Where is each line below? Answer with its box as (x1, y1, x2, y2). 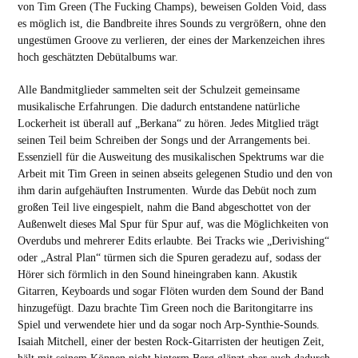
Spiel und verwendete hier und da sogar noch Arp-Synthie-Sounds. (17, 318, 320, 332)
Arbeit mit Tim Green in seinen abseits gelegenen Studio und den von (17, 167, 332, 181)
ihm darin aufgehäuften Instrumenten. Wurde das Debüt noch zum (17, 184, 316, 197)
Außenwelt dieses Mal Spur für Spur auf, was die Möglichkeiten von (17, 217, 328, 231)
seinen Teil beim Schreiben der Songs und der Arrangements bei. (17, 133, 311, 147)
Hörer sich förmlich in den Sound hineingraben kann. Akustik (17, 268, 297, 281)
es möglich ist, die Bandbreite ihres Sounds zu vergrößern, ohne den (17, 17, 326, 30)
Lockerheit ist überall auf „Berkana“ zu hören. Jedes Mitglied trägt (17, 117, 319, 130)
